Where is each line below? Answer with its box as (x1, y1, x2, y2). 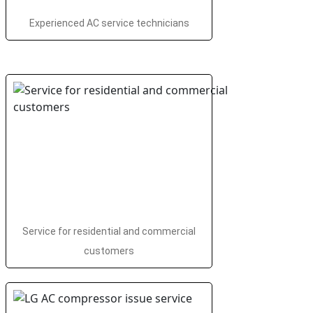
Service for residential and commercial (22, 226, 196, 237)
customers (84, 245, 134, 256)
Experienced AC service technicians (29, 17, 189, 29)
